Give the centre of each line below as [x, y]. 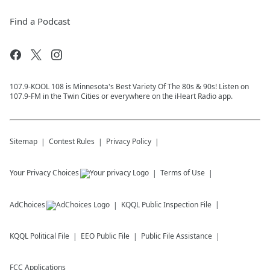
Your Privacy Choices [44, 173]
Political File [50, 236]
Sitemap [24, 142]
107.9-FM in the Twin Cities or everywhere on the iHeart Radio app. [121, 96]
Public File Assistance [177, 236]
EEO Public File [105, 236]
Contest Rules [72, 142]
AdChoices [27, 205]
